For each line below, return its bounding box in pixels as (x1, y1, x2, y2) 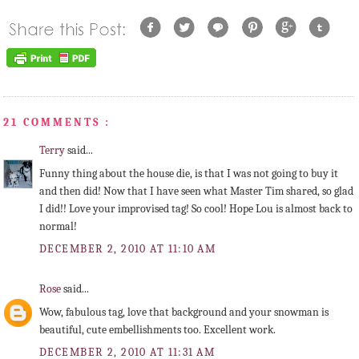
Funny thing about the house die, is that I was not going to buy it (39, 167, 338, 181)
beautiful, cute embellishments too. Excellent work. (39, 323, 276, 337)
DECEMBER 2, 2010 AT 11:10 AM (39, 242, 216, 256)
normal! (39, 220, 77, 234)
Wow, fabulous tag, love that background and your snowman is (39, 305, 329, 320)
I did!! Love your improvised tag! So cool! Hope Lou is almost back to (39, 202, 353, 216)
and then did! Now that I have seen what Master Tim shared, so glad (39, 184, 353, 199)
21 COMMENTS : (3, 115, 111, 129)
